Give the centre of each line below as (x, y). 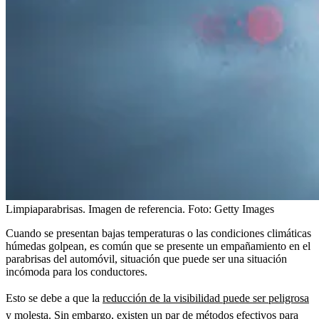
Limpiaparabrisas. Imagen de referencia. (95, 209)
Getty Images (244, 209)
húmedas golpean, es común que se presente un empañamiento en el (158, 246)
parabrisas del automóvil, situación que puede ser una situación (146, 258)
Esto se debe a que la (54, 298)
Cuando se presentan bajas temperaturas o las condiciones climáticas (158, 233)
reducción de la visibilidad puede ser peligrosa (206, 298)
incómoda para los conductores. (77, 271)
